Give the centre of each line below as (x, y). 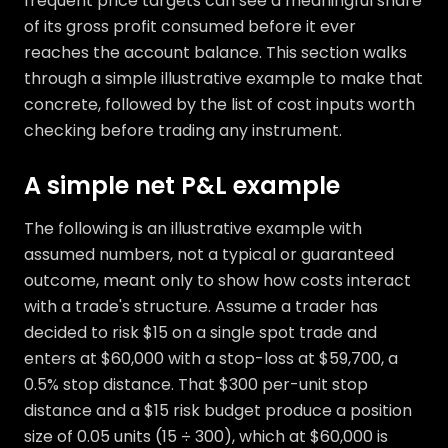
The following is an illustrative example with (193, 229)
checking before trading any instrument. (183, 131)
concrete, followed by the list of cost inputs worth (219, 105)
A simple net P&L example (182, 186)
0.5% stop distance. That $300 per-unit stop (196, 385)
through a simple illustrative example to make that (223, 79)
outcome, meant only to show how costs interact (217, 281)
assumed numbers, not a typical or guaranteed (209, 255)
